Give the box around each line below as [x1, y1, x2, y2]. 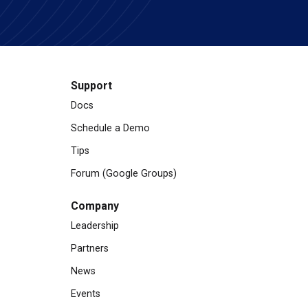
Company [71, 199, 119, 212]
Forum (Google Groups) [71, 168, 177, 179]
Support [71, 79, 112, 92]
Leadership [71, 220, 119, 232]
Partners [71, 243, 109, 254]
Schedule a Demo [71, 122, 150, 134]
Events [71, 288, 100, 300]
